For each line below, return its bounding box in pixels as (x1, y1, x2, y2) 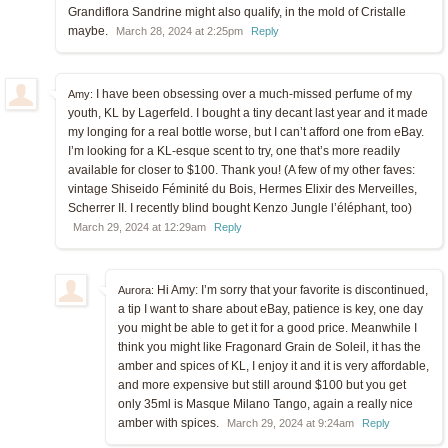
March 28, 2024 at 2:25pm (116, 24, 243, 37)
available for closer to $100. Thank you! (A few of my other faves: (68, 162, 415, 177)
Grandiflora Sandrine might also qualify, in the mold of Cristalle (68, 4, 406, 19)
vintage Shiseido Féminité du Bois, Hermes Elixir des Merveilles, (68, 181, 417, 196)
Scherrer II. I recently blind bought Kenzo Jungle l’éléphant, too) (68, 200, 412, 215)
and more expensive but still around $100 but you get (118, 377, 406, 392)
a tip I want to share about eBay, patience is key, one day (118, 301, 423, 316)
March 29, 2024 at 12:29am (73, 220, 206, 233)
